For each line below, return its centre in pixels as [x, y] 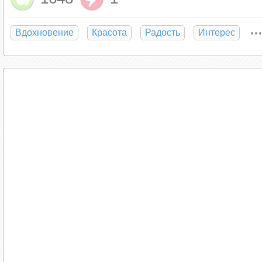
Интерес [217, 32]
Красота [110, 32]
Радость [163, 32]
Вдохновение [45, 32]
